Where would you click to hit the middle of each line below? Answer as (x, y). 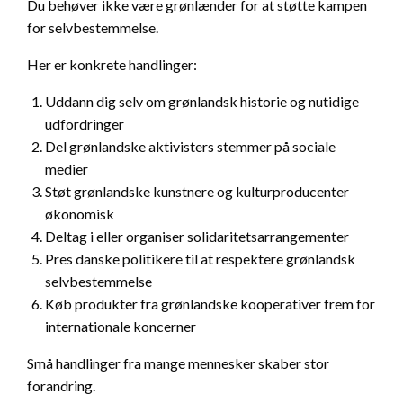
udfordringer (85, 124)
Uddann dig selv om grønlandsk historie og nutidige (202, 102)
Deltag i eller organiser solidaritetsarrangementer (197, 237)
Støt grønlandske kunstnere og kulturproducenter (197, 192)
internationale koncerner (121, 327)
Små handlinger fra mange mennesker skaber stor (178, 363)
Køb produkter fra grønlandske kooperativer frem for (210, 304)
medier (67, 169)
